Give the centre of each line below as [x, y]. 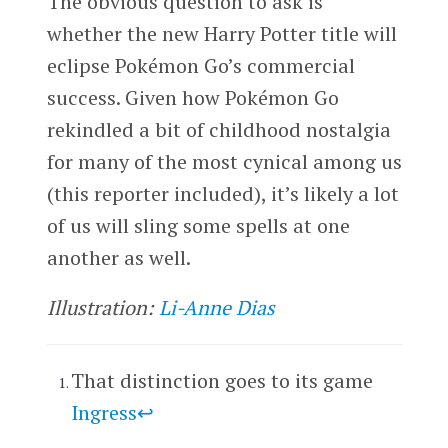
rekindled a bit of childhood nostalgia [218, 129]
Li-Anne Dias [216, 307]
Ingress [103, 412]
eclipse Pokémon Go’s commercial [200, 65]
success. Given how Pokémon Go [192, 97]
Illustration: [102, 307]
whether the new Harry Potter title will [221, 33]
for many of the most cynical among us [224, 161]
